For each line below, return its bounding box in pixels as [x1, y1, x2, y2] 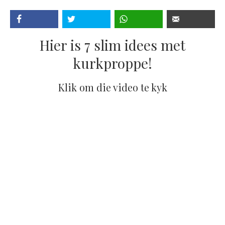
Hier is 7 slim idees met [40, 36, 185, 54]
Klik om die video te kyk [58, 80, 167, 94]
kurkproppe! [73, 54, 152, 72]
